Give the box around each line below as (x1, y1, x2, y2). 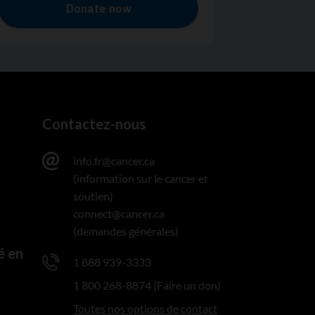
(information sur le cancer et (73, 172, 209, 186)
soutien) (73, 189, 114, 203)
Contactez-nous (42, 115, 146, 133)
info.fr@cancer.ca (73, 154, 155, 168)
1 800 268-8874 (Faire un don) (73, 278, 221, 292)
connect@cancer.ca (73, 207, 165, 221)
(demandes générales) (73, 224, 179, 238)
